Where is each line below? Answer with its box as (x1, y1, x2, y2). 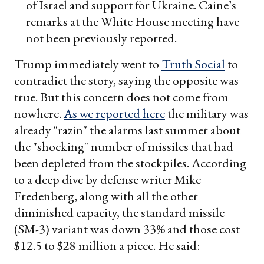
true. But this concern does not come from (14, 88, 229, 106)
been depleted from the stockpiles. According (14, 154, 246, 172)
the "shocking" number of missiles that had (14, 138, 233, 156)
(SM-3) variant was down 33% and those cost (14, 220, 240, 238)
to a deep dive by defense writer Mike (14, 171, 201, 189)
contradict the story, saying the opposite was (14, 72, 239, 90)
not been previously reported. (26, 29, 177, 47)
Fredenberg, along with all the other (14, 187, 198, 205)
